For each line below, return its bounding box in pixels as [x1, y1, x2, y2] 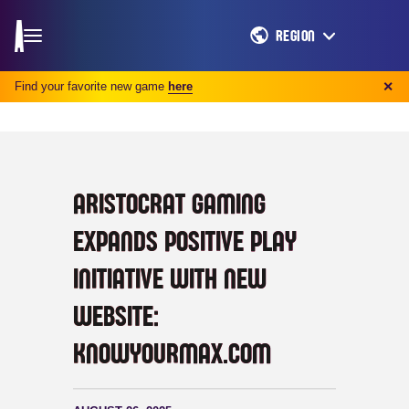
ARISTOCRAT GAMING [73, 190, 266, 219]
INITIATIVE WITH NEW [73, 265, 267, 294]
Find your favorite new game [15, 79, 164, 93]
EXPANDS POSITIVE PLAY [73, 227, 297, 257]
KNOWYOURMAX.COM [73, 340, 271, 369]
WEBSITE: [73, 302, 159, 331]
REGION [275, 27, 316, 45]
